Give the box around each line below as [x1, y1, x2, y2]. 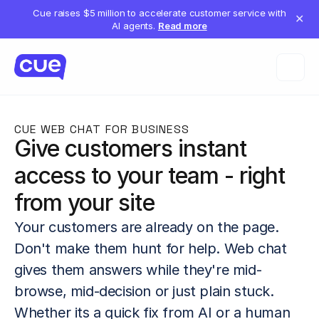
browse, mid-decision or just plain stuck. [14, 283, 274, 300]
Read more [157, 20, 207, 31]
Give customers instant [14, 135, 246, 162]
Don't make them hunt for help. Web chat [14, 240, 287, 257]
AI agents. [112, 20, 158, 31]
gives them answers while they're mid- [14, 261, 262, 278]
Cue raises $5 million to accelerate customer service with [33, 7, 286, 19]
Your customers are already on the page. [14, 219, 279, 236]
